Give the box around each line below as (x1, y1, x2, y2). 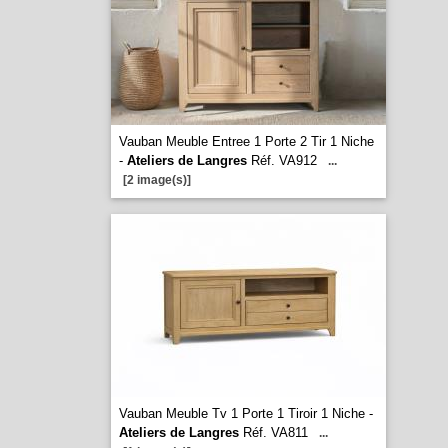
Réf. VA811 (238, 425, 308, 440)
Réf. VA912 (246, 153, 317, 168)
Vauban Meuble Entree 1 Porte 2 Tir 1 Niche (118, 134, 374, 149)
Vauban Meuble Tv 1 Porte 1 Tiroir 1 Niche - (118, 406, 373, 421)
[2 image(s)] (122, 173, 191, 187)
